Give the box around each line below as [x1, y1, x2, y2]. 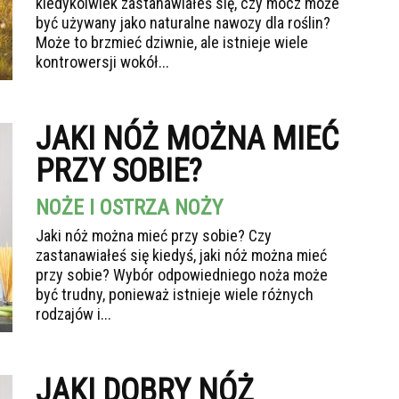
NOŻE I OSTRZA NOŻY [36, 195, 223, 220]
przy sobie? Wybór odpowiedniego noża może [36, 265, 328, 284]
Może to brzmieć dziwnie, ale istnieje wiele [36, 33, 308, 52]
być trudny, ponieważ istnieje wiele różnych [36, 285, 313, 304]
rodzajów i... [36, 305, 111, 323]
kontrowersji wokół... [36, 53, 169, 71]
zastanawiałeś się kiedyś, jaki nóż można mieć [36, 246, 327, 265]
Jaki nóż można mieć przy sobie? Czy [36, 226, 272, 245]
